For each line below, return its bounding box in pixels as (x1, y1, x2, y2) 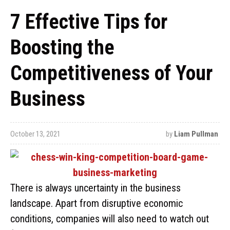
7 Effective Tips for (10, 10, 167, 34)
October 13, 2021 (10, 129, 61, 139)
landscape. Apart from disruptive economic (10, 197, 183, 209)
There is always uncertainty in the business (10, 182, 181, 194)
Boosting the (10, 35, 114, 60)
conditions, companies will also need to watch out (10, 213, 209, 225)
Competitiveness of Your (10, 61, 213, 85)
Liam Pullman (174, 129, 218, 139)
